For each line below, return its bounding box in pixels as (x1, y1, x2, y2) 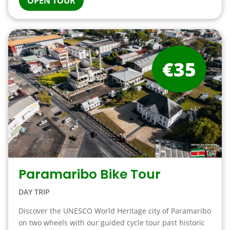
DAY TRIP (18, 187, 50, 197)
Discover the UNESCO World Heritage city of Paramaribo (18, 206, 211, 216)
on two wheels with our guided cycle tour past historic (18, 218, 205, 227)
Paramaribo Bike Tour (18, 165, 161, 183)
